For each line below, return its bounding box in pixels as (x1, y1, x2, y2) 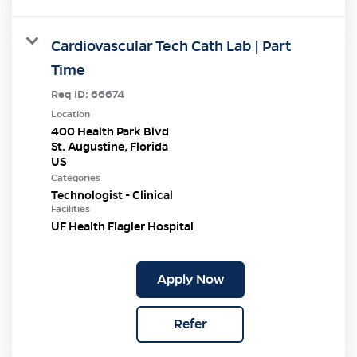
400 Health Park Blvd (51, 124, 169, 139)
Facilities (51, 202, 90, 214)
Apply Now (156, 270, 224, 288)
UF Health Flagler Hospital (51, 218, 194, 233)
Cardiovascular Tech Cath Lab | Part (51, 36, 291, 55)
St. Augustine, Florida (51, 139, 168, 154)
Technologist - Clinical (51, 187, 173, 202)
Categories (51, 171, 100, 183)
